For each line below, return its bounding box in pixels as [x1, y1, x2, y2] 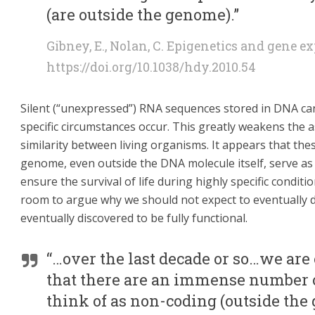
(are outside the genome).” [46, 4, 239, 25]
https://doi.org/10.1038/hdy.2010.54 [46, 59, 256, 75]
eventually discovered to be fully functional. [20, 210, 253, 226]
